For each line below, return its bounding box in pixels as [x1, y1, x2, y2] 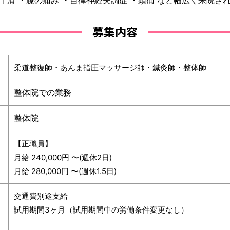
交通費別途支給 [14, 191, 68, 201]
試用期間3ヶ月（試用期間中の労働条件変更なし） [14, 205, 188, 215]
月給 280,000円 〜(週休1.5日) [14, 166, 117, 176]
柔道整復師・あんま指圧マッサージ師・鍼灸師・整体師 [14, 63, 206, 72]
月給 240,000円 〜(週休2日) [14, 152, 112, 162]
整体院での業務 [14, 87, 71, 98]
